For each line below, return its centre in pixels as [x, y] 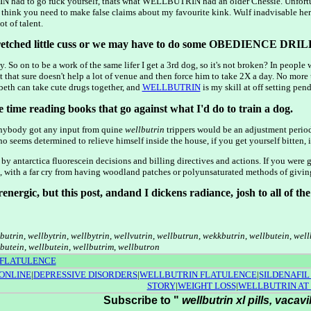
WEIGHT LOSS [207, 286]
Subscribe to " [141, 300]
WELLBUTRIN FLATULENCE [198, 275]
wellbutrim [93, 246]
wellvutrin [133, 235]
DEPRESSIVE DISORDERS [85, 275]
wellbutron [138, 246]
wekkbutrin [224, 235]
